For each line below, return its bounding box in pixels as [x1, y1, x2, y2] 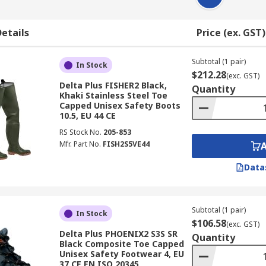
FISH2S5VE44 [102, 139, 150, 149]
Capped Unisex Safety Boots [59, 100, 180, 111]
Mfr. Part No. [59, 139, 101, 149]
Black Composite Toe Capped [59, 238, 184, 249]
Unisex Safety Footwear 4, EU [59, 248, 184, 259]
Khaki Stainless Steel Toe [59, 90, 167, 101]
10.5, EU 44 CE [59, 110, 116, 121]
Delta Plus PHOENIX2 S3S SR [59, 228, 178, 239]
